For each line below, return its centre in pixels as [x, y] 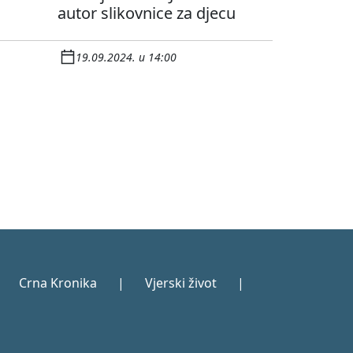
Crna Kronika [58, 283]
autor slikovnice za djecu [147, 13]
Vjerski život [181, 283]
